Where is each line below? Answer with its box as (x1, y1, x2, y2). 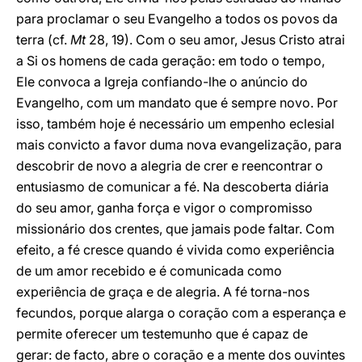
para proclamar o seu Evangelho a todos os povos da (16, 11, 338, 27)
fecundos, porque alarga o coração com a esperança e (16, 305, 346, 321)
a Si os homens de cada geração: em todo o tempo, (16, 53, 325, 69)
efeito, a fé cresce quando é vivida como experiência (16, 242, 335, 258)
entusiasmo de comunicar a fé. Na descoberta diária (16, 179, 329, 195)
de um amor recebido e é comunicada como (16, 263, 282, 279)
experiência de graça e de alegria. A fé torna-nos (16, 284, 309, 300)
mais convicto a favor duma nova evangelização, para (16, 137, 342, 153)
